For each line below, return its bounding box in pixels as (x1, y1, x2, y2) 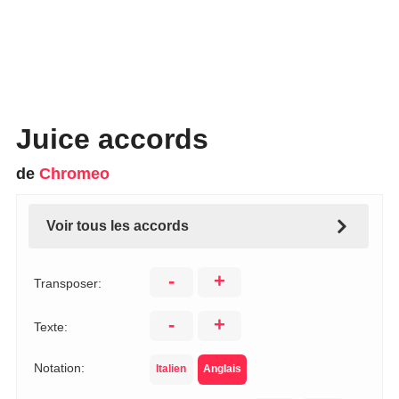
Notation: (33, 361, 85, 375)
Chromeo (38, 165, 110, 183)
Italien (156, 362, 187, 375)
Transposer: (33, 276, 102, 290)
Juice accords (15, 123, 208, 155)
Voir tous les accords (45, 218, 189, 233)
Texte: (33, 320, 68, 334)
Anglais (202, 362, 241, 375)
